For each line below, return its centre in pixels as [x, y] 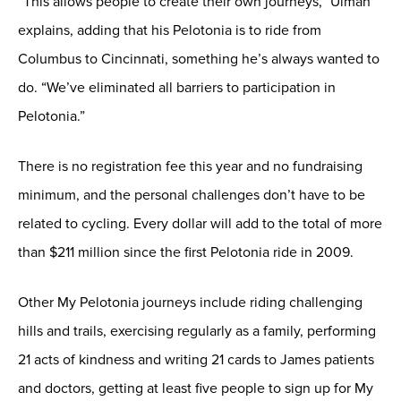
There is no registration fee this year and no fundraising [190, 166]
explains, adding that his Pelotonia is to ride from [170, 30]
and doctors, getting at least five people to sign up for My [196, 388]
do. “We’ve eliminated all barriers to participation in [177, 87]
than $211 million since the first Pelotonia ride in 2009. [186, 252]
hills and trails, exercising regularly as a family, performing [197, 331]
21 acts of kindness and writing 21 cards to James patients [196, 359]
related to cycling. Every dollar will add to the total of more [200, 223]
